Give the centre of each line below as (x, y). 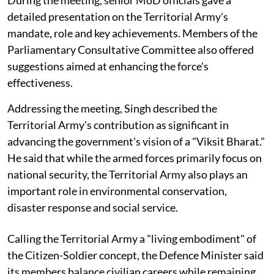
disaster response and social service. (93, 208)
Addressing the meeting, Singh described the (112, 109)
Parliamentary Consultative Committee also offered (131, 50)
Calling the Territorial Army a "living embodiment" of (132, 239)
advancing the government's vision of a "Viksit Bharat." (136, 142)
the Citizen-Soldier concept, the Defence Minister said (135, 255)
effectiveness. (40, 83)
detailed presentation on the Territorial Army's (118, 17)
